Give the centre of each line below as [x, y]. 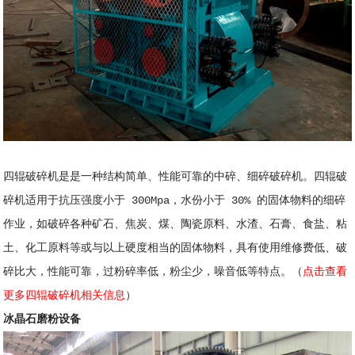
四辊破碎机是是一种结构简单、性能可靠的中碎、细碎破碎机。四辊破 [176, 177]
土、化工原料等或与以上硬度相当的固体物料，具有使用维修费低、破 [176, 248]
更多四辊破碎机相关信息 [65, 296]
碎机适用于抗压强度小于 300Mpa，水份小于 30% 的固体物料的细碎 [175, 201]
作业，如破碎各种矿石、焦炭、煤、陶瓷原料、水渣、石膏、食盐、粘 [176, 225]
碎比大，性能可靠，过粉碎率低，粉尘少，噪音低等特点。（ [153, 272]
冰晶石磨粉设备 [42, 320]
